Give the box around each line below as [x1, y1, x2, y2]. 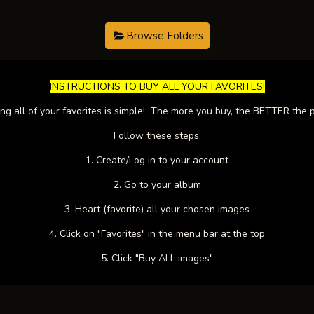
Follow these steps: [113, 129, 201, 142]
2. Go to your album [113, 178, 201, 191]
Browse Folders [125, 29, 203, 43]
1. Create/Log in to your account [86, 153, 228, 167]
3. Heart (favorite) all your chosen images [64, 203, 250, 216]
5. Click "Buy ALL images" [101, 252, 213, 265]
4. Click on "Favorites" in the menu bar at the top [49, 227, 265, 240]
